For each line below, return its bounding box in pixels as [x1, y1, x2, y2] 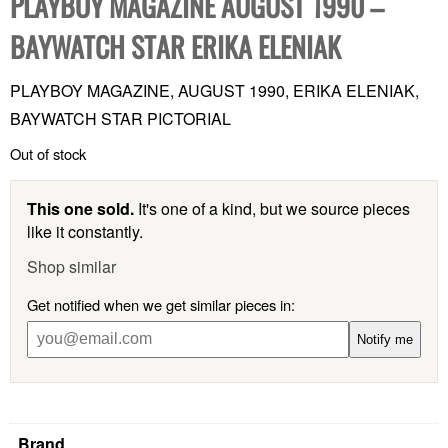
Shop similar [27, 254, 116, 278]
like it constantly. [27, 219, 143, 243]
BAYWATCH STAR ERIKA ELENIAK [10, 25, 341, 67]
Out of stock [10, 142, 86, 164]
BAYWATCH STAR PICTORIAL [10, 106, 231, 130]
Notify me [357, 331, 413, 347]
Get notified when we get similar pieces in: [27, 293, 295, 315]
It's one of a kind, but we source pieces [134, 196, 410, 220]
